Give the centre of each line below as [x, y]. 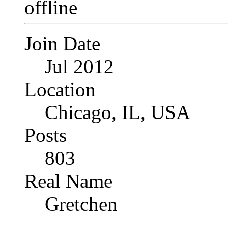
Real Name [68, 181]
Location [60, 90]
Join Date [62, 44]
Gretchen [81, 204]
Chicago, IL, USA [118, 112]
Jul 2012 [79, 67]
